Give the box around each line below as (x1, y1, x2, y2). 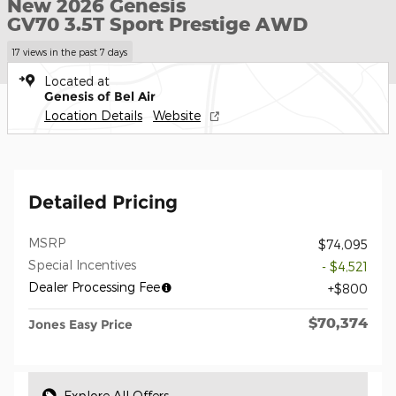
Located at (44, 72, 110, 88)
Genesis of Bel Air (44, 88, 156, 104)
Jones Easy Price (28, 316, 133, 332)
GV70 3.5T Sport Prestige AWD (7, 12, 308, 35)
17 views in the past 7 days (11, 45, 128, 57)
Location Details (44, 107, 142, 123)
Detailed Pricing (28, 190, 178, 213)
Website (153, 107, 201, 123)
